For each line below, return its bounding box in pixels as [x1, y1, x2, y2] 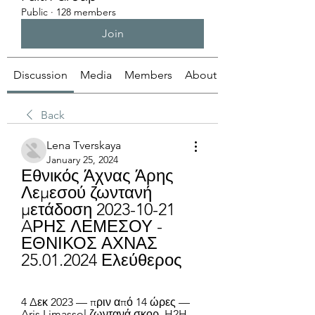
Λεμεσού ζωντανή [21, 182, 152, 202]
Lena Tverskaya [46, 139, 121, 152]
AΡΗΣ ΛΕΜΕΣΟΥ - [21, 216, 162, 236]
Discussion [13, 68, 67, 82]
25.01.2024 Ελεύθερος [21, 250, 182, 270]
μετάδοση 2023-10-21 [21, 199, 175, 219]
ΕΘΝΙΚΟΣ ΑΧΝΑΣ [21, 233, 157, 253]
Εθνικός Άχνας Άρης [21, 165, 174, 186]
